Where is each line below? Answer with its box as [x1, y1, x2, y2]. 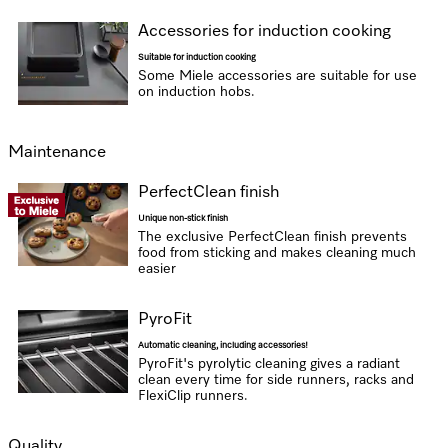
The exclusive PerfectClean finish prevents [137, 230, 407, 244]
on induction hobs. [137, 85, 255, 99]
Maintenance [8, 144, 106, 161]
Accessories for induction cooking [137, 23, 391, 40]
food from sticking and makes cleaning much [137, 246, 416, 260]
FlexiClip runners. [137, 389, 248, 403]
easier [137, 262, 176, 276]
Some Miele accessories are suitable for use [137, 69, 417, 83]
